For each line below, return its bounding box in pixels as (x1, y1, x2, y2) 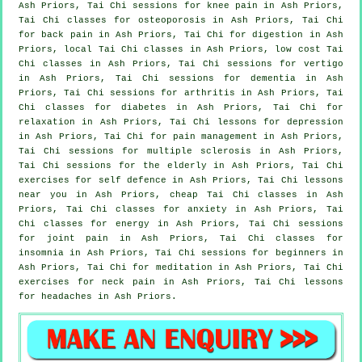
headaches (41, 291, 92, 301)
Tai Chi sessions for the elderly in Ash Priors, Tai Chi (19, 160, 343, 170)
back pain (41, 29, 93, 40)
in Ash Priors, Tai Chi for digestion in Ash (92, 29, 344, 40)
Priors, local (19, 44, 99, 54)
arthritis (183, 87, 235, 98)
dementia (250, 73, 296, 83)
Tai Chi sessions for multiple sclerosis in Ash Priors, (19, 145, 343, 156)
